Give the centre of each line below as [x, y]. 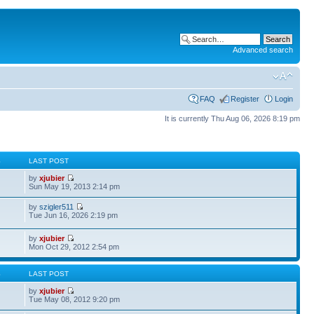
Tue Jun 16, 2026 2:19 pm [74, 215]
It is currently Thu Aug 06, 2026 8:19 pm [232, 118]
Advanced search [263, 50]
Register [245, 98]
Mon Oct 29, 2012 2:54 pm [74, 247]
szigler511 [57, 207]
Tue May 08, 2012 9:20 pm [75, 299]
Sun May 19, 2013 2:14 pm [75, 186]
